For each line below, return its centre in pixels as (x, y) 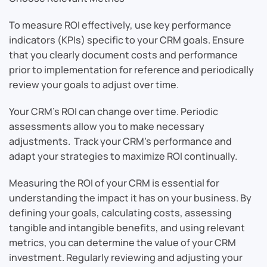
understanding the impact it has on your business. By (130, 198)
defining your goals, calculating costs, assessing (120, 212)
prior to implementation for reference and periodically (131, 69)
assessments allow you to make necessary (107, 126)
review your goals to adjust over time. (94, 84)
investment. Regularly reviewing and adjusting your (126, 257)
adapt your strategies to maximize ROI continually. (123, 156)
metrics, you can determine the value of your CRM (122, 242)
